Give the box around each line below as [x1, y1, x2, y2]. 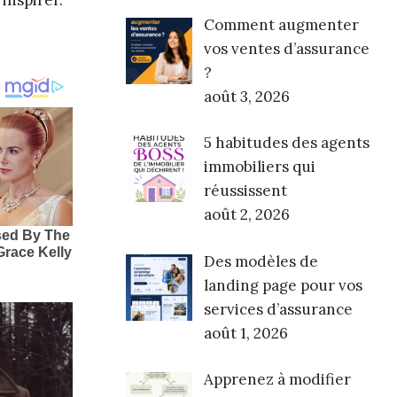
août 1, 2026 [203, 323, 288, 343]
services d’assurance [203, 299, 353, 319]
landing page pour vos [203, 275, 362, 295]
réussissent [203, 181, 287, 201]
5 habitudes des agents [203, 133, 370, 153]
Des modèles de [203, 251, 318, 271]
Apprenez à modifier [203, 370, 351, 390]
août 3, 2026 [203, 86, 290, 106]
